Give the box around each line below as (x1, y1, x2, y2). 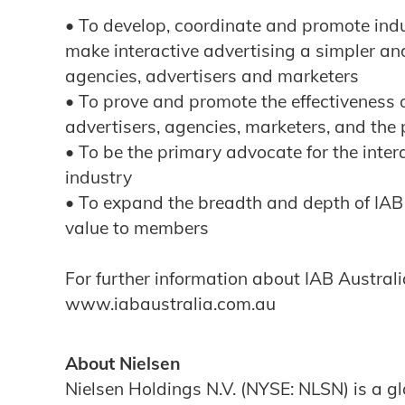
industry (65, 165, 132, 188)
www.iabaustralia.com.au (65, 292, 276, 315)
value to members (65, 216, 209, 239)
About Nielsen (65, 353, 185, 375)
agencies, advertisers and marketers (65, 64, 359, 87)
